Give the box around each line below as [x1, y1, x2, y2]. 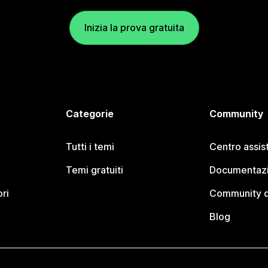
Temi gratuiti [66, 164, 124, 176]
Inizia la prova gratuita [84, 22, 184, 33]
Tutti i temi [66, 141, 115, 153]
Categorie [66, 108, 114, 120]
